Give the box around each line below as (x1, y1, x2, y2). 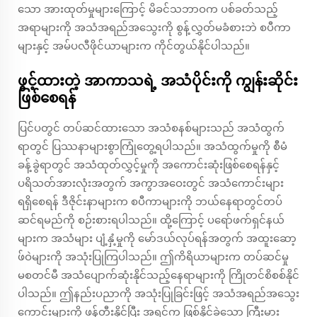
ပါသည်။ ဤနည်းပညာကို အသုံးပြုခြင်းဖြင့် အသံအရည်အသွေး (18, 287, 299, 301)
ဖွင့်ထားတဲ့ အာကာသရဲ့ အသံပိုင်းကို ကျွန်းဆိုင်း (18, 72, 298, 90)
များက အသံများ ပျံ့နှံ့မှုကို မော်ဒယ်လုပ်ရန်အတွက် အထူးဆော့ (18, 231, 296, 246)
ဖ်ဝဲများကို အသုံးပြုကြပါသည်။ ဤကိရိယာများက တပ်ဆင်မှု (18, 250, 289, 264)
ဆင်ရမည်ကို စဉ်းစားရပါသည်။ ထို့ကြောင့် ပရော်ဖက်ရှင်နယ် (18, 213, 284, 227)
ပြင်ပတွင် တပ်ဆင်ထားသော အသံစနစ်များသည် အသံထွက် (18, 121, 284, 135)
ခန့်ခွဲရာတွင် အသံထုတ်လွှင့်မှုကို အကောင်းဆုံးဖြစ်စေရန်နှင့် (18, 158, 279, 172)
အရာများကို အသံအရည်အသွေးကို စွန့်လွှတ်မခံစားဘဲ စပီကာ (18, 21, 291, 35)
